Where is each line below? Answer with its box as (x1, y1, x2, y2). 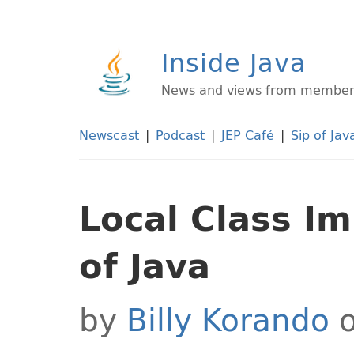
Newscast (79, 124, 139, 146)
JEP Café (221, 124, 274, 146)
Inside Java (161, 41, 307, 84)
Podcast (156, 124, 205, 146)
